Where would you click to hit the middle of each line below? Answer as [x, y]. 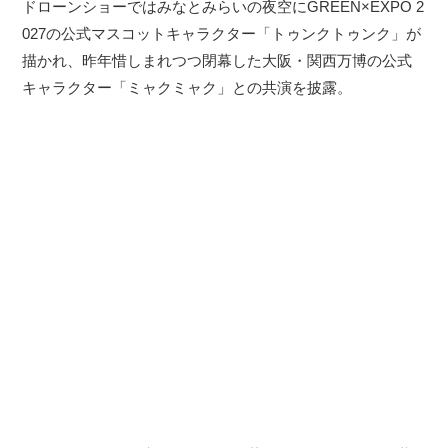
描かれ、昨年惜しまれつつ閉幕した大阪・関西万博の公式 [217, 61]
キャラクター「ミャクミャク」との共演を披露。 [187, 88]
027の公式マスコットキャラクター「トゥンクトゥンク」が [222, 34]
